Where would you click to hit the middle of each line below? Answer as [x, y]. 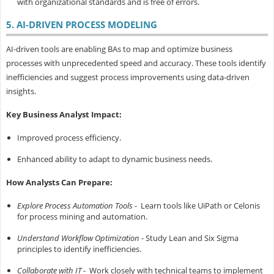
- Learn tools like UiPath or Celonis [196, 206]
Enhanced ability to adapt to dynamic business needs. [114, 159]
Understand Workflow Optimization [78, 238]
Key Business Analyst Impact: [64, 115]
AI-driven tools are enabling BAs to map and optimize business [119, 49]
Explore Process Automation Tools [75, 206]
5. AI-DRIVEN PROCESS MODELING [81, 25]
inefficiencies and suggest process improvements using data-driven [128, 77]
